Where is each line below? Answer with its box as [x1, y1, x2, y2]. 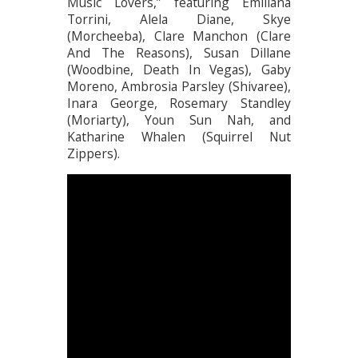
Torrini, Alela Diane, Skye [67, 10, 291, 28]
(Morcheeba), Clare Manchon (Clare [67, 26, 291, 45]
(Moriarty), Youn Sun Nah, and [67, 110, 291, 129]
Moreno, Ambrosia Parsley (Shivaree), [67, 77, 291, 95]
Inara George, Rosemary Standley [67, 93, 291, 112]
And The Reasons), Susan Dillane [67, 43, 291, 62]
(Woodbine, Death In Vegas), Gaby [67, 60, 291, 78]
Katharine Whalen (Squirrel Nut [67, 127, 291, 145]
